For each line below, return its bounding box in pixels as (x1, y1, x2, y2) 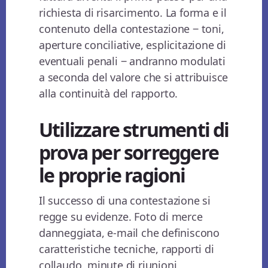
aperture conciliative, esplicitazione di (39, 38, 227, 53)
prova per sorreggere (39, 139, 219, 166)
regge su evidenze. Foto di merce (39, 209, 203, 224)
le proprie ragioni (39, 162, 185, 188)
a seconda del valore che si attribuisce (39, 70, 229, 85)
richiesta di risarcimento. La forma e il (39, 5, 227, 20)
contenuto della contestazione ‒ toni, (39, 22, 224, 36)
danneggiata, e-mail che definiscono (39, 226, 220, 240)
